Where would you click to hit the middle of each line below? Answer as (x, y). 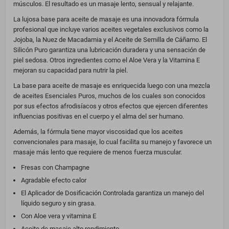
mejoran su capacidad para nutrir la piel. (71, 71)
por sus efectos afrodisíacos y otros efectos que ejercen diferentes (111, 106)
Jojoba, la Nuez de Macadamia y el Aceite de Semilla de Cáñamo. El (110, 40)
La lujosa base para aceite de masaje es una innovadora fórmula (106, 19)
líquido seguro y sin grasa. (58, 203)
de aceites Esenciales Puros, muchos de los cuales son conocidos (109, 96)
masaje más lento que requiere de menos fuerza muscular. (98, 152)
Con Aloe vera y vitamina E (59, 216)
